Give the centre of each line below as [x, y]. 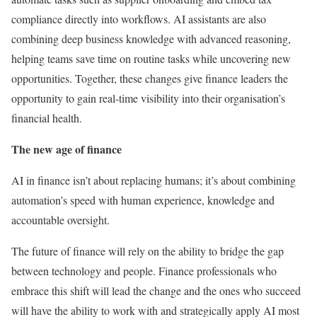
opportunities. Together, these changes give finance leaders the [150, 79]
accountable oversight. [60, 220]
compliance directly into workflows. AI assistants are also [139, 19]
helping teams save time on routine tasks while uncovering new [151, 59]
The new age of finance [67, 149]
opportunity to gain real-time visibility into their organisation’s [148, 98]
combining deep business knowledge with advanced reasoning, [151, 39]
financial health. [47, 118]
